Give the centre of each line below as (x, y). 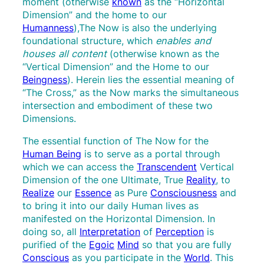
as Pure (131, 193)
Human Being (52, 154)
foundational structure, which (89, 41)
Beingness (45, 80)
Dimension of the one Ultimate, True (104, 180)
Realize (38, 193)
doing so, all (51, 232)
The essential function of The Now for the (115, 141)
